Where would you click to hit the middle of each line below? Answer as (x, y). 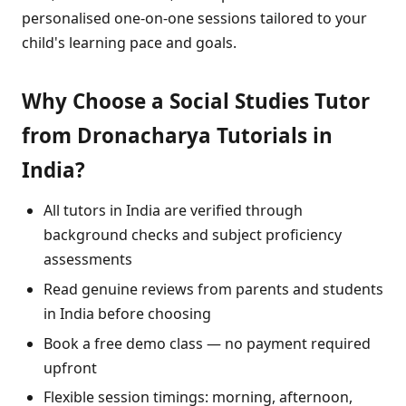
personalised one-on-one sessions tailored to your (194, 19)
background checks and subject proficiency (193, 235)
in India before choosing (127, 314)
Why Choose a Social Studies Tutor (196, 101)
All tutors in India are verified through (173, 211)
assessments (88, 260)
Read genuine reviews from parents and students (213, 290)
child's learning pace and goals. (129, 43)
